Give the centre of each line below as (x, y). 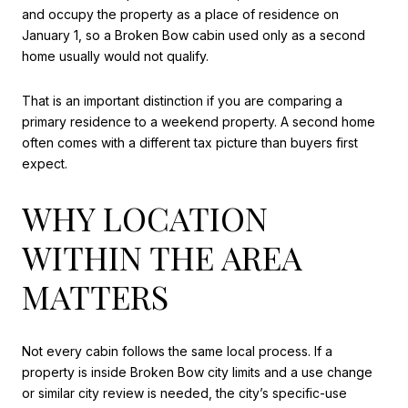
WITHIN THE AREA (162, 257)
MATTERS (95, 296)
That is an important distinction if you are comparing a (182, 101)
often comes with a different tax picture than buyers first (190, 143)
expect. (45, 164)
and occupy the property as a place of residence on (180, 14)
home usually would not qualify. (115, 56)
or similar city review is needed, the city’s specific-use (184, 393)
